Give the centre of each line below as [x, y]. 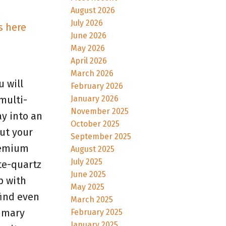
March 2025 [92, 199]
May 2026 [88, 48]
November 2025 [100, 111]
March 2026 [92, 73]
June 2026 [89, 35]
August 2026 [93, 10]
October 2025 [95, 124]
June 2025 [89, 174]
